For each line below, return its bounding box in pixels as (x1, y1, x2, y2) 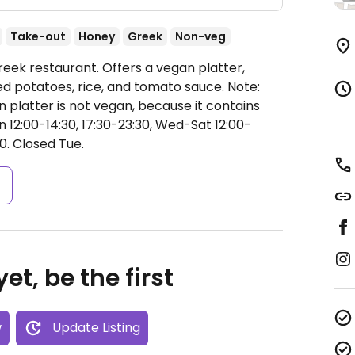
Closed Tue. (10, 135, 84, 153)
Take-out (10, 29, 66, 44)
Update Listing (52, 319, 140, 337)
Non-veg (175, 29, 226, 44)
